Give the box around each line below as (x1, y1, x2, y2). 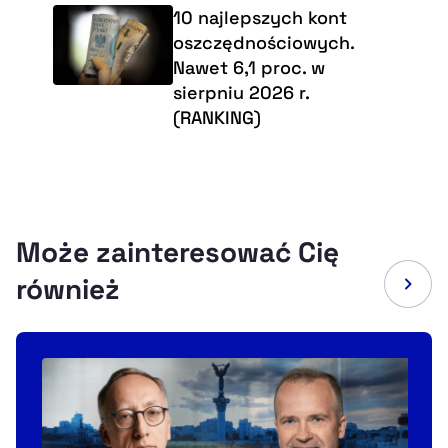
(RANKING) (172, 105, 261, 129)
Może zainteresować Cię (16, 233, 339, 270)
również (16, 270, 120, 307)
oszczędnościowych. (172, 30, 354, 54)
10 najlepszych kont (172, 5, 347, 29)
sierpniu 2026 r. (172, 80, 309, 104)
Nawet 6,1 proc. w (172, 55, 325, 79)
